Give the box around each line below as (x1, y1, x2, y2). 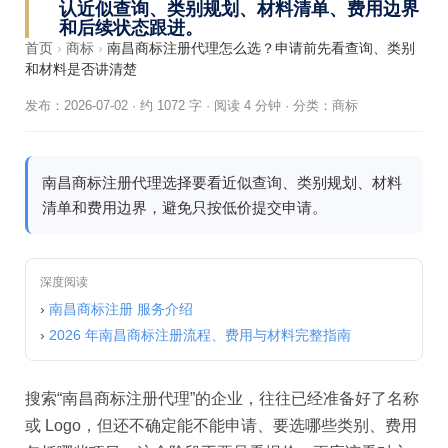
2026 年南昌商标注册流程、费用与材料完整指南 (49, 327, 351, 343)
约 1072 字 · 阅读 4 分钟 (140, 98, 281, 113)
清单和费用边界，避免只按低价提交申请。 (42, 199, 327, 216)
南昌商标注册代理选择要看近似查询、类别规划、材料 (42, 174, 402, 191)
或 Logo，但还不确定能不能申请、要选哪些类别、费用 (25, 417, 417, 434)
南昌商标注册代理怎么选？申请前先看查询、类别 (107, 40, 415, 56)
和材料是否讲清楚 (25, 61, 137, 77)
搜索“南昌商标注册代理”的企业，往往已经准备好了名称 (25, 390, 419, 407)
